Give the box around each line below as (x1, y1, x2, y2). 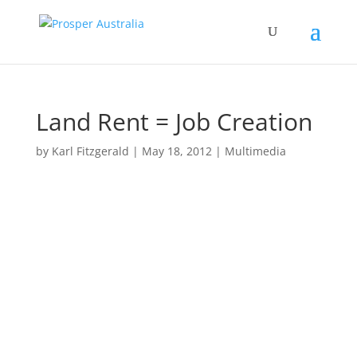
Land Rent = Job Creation (35, 105, 312, 138)
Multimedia (224, 143, 286, 159)
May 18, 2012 (141, 143, 212, 159)
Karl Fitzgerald (51, 143, 129, 159)
